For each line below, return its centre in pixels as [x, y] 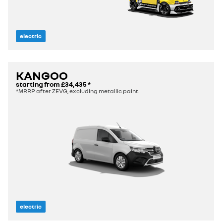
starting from [38, 84]
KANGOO [42, 75]
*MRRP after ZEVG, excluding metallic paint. [78, 91]
